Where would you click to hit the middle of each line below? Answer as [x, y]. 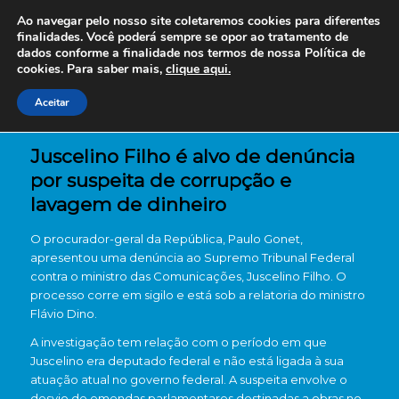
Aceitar [52, 102]
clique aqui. [198, 69]
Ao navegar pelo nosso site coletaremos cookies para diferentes [199, 21]
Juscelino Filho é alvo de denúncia [192, 156]
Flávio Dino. [63, 313]
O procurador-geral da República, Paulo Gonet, [166, 239]
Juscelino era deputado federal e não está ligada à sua [187, 361]
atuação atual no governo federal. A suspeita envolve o [188, 380]
